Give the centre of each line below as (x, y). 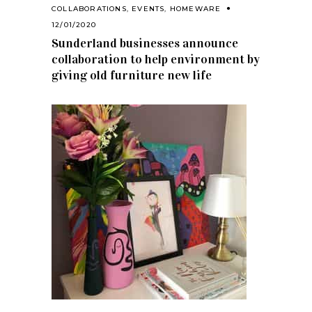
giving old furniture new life (132, 75)
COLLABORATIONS (89, 8)
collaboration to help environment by (156, 59)
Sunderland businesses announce (145, 43)
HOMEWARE (195, 8)
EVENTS (148, 8)
